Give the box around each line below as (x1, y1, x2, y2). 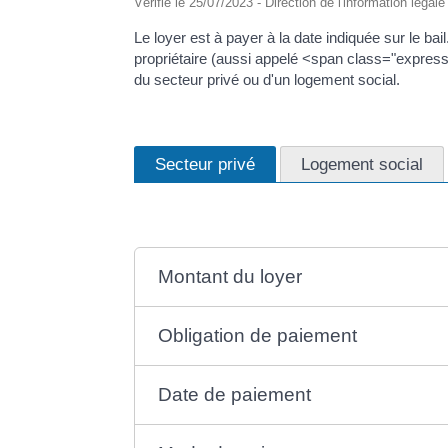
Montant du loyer (158, 265, 303, 287)
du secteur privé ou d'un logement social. (134, 70, 401, 88)
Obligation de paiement (158, 324, 358, 346)
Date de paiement (158, 383, 312, 405)
